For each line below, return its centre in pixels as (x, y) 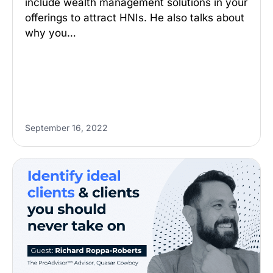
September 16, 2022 (66, 128)
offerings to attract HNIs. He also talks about (135, 18)
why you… (51, 33)
